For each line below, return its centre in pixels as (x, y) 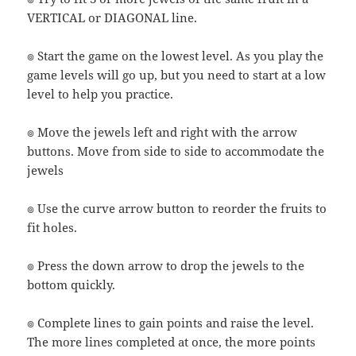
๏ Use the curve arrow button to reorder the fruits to (177, 209)
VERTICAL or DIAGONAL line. (112, 18)
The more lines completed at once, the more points (172, 342)
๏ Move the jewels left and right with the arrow (163, 132)
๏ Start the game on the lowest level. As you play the (176, 56)
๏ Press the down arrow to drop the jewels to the (166, 266)
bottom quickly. (72, 285)
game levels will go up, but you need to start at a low (177, 75)
